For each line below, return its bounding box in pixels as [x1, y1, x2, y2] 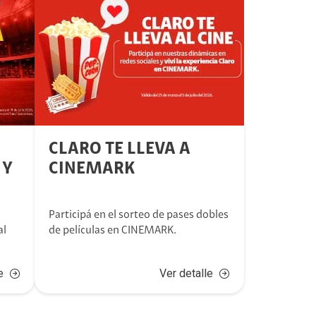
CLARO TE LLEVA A [49, 141, 191, 158]
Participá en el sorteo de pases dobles [49, 209, 229, 221]
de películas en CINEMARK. [49, 225, 177, 236]
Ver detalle [159, 267, 213, 280]
